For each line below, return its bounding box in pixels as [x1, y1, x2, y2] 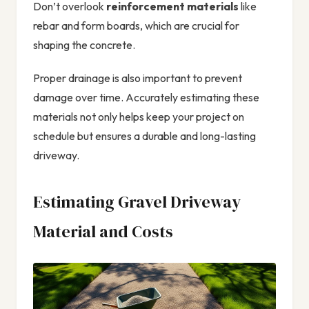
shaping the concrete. [33, 38, 135, 52]
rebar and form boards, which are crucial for [33, 19, 239, 33]
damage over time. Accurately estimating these [33, 90, 259, 105]
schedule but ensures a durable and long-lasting [33, 129, 256, 143]
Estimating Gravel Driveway [33, 190, 241, 214]
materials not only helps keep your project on [33, 110, 244, 124]
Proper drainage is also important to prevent [33, 71, 242, 86]
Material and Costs [33, 220, 173, 243]
